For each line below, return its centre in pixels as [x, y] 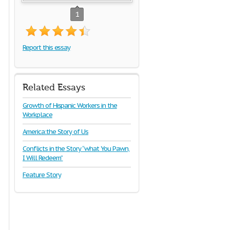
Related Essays [54, 88]
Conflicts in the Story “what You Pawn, [76, 149]
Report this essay [47, 47]
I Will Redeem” [43, 158]
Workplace [37, 115]
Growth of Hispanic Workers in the [70, 106]
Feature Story [42, 175]
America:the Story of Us [56, 132]
